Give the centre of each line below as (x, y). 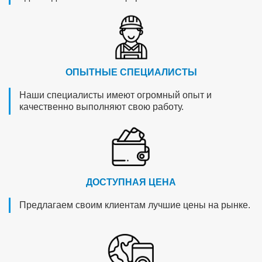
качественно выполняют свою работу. (101, 107)
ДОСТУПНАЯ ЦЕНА (131, 182)
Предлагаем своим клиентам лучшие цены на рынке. (135, 205)
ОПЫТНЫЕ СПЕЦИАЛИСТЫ (131, 73)
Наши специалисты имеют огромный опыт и (116, 95)
